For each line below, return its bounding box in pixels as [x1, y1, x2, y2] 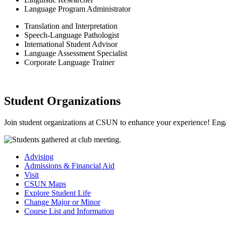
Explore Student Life [24, 188, 91, 197]
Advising [24, 152, 53, 161]
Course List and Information [24, 206, 114, 215]
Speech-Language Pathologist [24, 31, 119, 40]
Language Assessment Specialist [24, 49, 127, 58]
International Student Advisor [24, 40, 118, 49]
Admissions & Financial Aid [24, 161, 115, 170]
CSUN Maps [24, 179, 66, 188]
